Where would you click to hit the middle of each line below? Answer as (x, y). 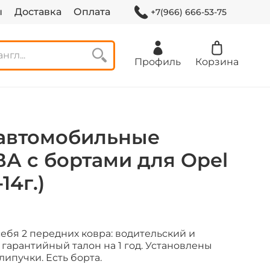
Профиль (158, 62)
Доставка (38, 12)
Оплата (92, 12)
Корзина (217, 62)
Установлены (177, 246)
